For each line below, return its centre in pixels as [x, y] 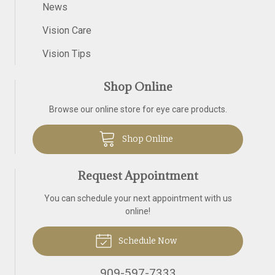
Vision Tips [67, 54]
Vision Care [67, 30]
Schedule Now [146, 241]
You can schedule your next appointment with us [138, 198]
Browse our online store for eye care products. [138, 109]
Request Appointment [138, 176]
